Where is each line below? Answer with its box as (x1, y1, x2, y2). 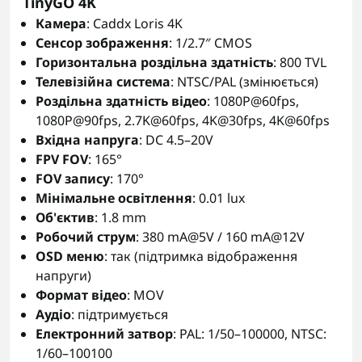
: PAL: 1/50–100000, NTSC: (173, 325, 326, 343)
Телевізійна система (36, 73, 170, 90)
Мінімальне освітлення (36, 189, 192, 207)
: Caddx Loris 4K (86, 15, 183, 32)
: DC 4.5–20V (139, 131, 213, 149)
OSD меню (36, 247, 104, 265)
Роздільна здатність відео (36, 92, 207, 110)
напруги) (36, 267, 91, 284)
